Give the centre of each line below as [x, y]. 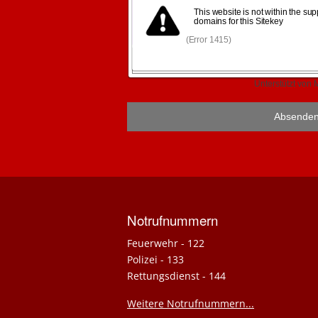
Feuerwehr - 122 [166, 243]
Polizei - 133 [155, 259]
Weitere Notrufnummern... [191, 303]
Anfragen [15, 186]
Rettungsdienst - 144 [176, 275]
